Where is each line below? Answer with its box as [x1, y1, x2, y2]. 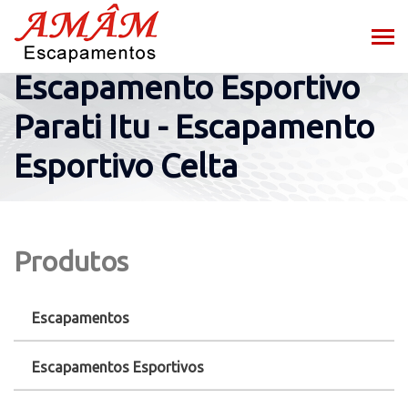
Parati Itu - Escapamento [14, 107, 374, 145]
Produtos [14, 246, 128, 277]
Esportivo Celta [14, 146, 238, 184]
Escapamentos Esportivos [32, 359, 204, 375]
